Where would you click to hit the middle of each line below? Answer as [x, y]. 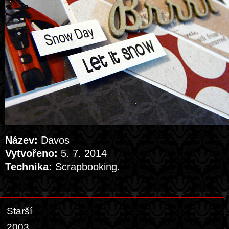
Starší [19, 211]
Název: [21, 140]
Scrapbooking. [86, 167]
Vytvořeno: [31, 153]
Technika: [29, 167]
